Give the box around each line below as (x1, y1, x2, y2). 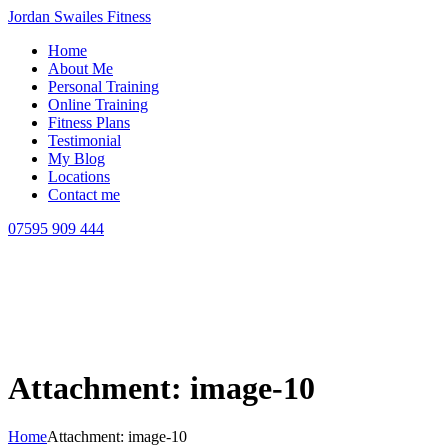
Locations (48, 168, 110, 185)
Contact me (48, 186, 120, 203)
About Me (48, 60, 113, 77)
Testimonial (48, 132, 121, 149)
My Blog (48, 150, 105, 167)
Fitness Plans (48, 114, 130, 131)
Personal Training (48, 78, 159, 95)
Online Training (48, 96, 148, 113)
